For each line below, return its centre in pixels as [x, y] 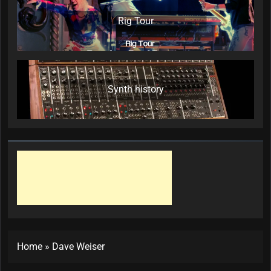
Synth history [135, 90]
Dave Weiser [78, 247]
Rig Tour [135, 21]
